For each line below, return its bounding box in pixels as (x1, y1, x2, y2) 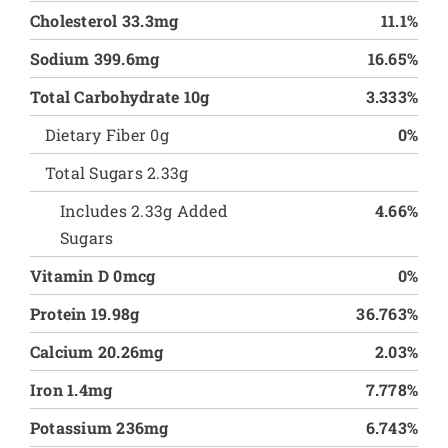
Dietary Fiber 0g (44, 124, 169, 145)
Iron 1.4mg (29, 379, 113, 400)
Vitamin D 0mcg (29, 265, 156, 286)
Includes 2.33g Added (59, 200, 228, 221)
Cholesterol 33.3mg (29, 10, 179, 31)
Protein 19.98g (29, 303, 140, 324)
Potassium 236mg (29, 417, 169, 438)
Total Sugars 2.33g (44, 162, 189, 183)
